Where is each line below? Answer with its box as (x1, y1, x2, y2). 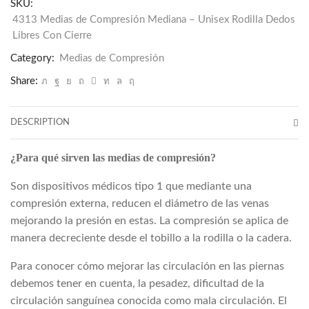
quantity (42, 151, 83, 163)
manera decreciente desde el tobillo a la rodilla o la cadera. (10, 232, 292, 244)
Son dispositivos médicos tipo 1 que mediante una (10, 181, 252, 192)
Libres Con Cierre (12, 30, 92, 41)
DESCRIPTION (10, 118, 70, 128)
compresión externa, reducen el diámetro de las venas (10, 198, 269, 210)
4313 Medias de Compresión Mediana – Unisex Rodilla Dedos (12, 14, 295, 26)
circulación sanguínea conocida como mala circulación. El (10, 295, 287, 307)
